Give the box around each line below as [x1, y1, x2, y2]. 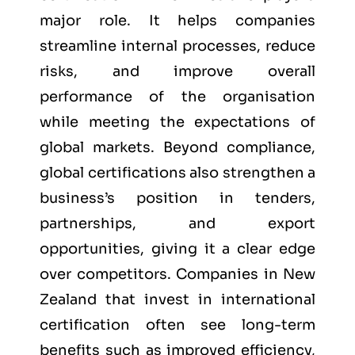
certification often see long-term [40, 316, 315, 334]
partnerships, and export [40, 215, 315, 233]
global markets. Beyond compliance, [40, 139, 315, 157]
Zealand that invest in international [40, 291, 315, 309]
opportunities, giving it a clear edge [40, 240, 315, 258]
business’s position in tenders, [40, 189, 315, 208]
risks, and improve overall [40, 63, 315, 81]
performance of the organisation [40, 88, 315, 106]
